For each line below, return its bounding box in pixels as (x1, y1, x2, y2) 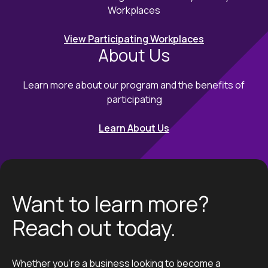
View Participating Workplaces (64, 32, 204, 45)
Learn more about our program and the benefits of (23, 78, 245, 92)
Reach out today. (12, 212, 176, 242)
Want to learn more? (12, 188, 209, 218)
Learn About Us (99, 121, 169, 135)
